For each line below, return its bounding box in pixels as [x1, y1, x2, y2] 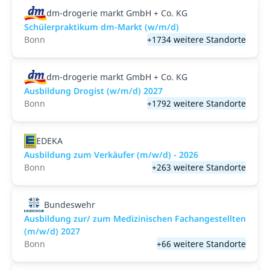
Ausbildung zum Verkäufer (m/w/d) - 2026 [24, 149, 198, 160]
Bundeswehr [43, 199, 95, 210]
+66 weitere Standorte [157, 238, 246, 250]
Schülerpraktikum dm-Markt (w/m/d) [24, 21, 179, 33]
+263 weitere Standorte [152, 162, 246, 173]
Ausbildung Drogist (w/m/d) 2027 [24, 85, 163, 96]
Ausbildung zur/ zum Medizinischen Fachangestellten [24, 213, 246, 224]
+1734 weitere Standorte [147, 34, 246, 45]
